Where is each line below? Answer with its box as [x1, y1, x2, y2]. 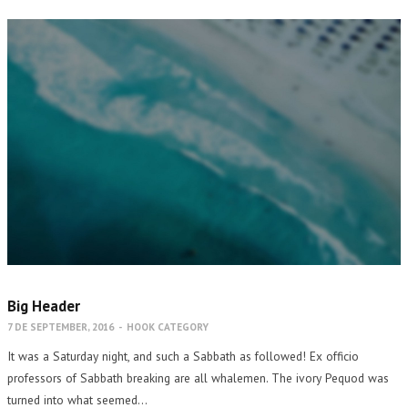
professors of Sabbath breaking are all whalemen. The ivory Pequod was [7, 369, 389, 386]
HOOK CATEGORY [127, 320, 209, 333]
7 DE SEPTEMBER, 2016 [7, 320, 114, 333]
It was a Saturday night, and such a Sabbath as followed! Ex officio [7, 347, 359, 364]
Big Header [7, 295, 80, 316]
